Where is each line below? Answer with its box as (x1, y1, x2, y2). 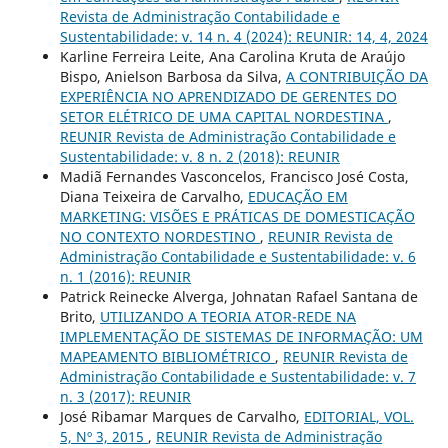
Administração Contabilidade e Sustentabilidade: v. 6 (59, 247, 416, 267)
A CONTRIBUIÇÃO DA (285, 67, 428, 87)
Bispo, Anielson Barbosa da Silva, (59, 67, 286, 87)
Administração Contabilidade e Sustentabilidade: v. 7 (59, 367, 416, 387)
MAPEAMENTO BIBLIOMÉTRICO (59, 347, 275, 367)
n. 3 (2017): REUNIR (59, 387, 191, 407)
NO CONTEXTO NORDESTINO (59, 227, 260, 247)
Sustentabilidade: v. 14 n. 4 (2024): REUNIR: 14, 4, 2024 (59, 27, 428, 47)
